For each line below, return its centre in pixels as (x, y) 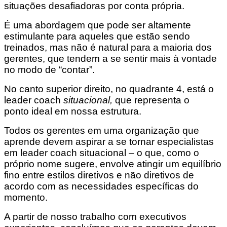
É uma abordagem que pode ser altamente (98, 25)
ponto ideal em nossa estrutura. (74, 111)
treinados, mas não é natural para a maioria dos (108, 48)
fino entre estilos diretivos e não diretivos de (99, 175)
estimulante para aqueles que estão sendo (97, 36)
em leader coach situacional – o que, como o (102, 153)
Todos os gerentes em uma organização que (102, 131)
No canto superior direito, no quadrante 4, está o (109, 89)
